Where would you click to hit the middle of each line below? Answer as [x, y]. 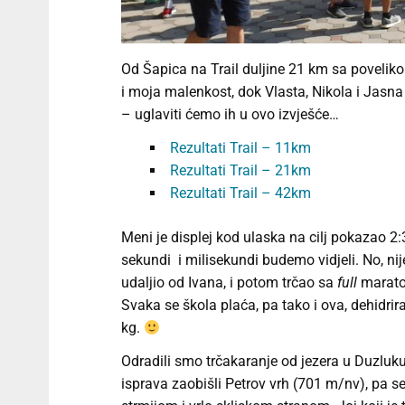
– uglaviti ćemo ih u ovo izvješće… [230, 115]
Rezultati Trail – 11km [240, 148]
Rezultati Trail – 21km [240, 171]
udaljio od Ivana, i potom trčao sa [229, 283]
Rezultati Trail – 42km [240, 193]
